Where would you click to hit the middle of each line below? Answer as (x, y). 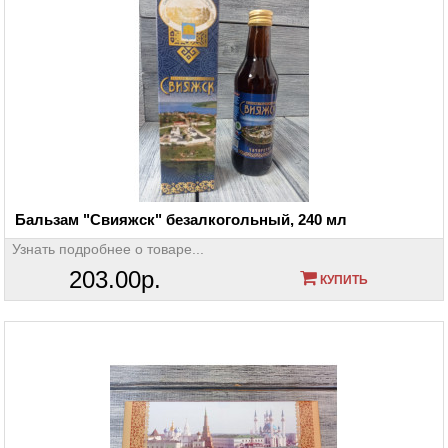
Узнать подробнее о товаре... (108, 248)
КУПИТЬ (342, 279)
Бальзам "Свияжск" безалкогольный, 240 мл (181, 219)
